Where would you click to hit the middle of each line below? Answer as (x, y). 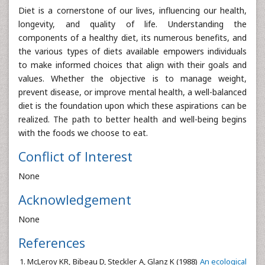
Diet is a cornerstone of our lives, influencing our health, (132, 10)
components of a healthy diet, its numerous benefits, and (132, 38)
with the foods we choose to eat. (83, 133)
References (52, 243)
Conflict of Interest (75, 156)
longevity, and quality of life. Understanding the (132, 24)
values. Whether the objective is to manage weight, (132, 78)
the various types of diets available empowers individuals (132, 51)
